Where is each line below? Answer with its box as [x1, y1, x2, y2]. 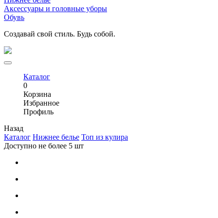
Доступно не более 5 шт [4, 142, 84, 150]
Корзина [23, 90, 51, 98]
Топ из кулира [81, 133, 128, 141]
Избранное [23, 99, 59, 107]
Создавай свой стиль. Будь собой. [4, 30, 115, 38]
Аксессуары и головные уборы [4, 4, 107, 13]
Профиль [23, 108, 54, 116]
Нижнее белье [33, 133, 79, 141]
